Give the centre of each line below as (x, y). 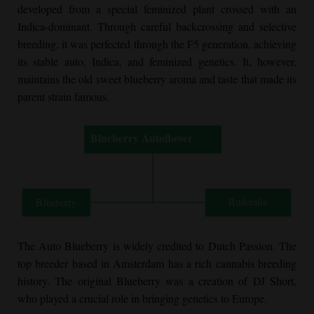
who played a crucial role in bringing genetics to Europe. (142, 298)
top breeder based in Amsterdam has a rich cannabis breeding (157, 263)
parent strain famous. (63, 97)
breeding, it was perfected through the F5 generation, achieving (157, 44)
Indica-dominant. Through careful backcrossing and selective (157, 27)
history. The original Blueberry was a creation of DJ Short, (157, 280)
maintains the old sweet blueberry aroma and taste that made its (157, 79)
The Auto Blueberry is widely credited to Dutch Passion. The (157, 245)
